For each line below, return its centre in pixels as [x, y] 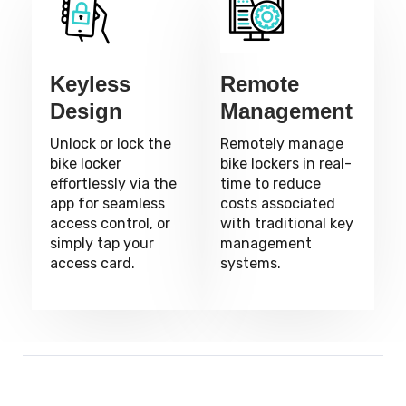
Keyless [90, 84]
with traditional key [287, 223]
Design [86, 111]
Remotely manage [282, 144]
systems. [251, 263]
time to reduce [271, 184]
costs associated [278, 203]
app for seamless [107, 203]
